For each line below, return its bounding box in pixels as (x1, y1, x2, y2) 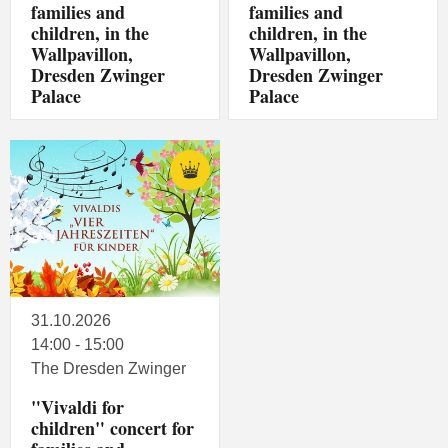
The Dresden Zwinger (31, 360, 187, 378)
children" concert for (31, 415, 195, 442)
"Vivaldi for (31, 394, 125, 421)
